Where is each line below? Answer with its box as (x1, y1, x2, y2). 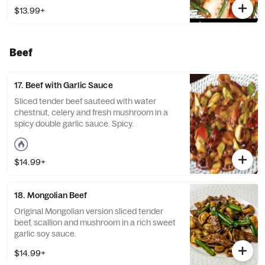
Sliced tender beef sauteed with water (14, 96, 156, 106)
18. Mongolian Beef (14, 190, 88, 201)
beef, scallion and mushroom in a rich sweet (14, 217, 176, 228)
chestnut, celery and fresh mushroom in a (14, 107, 168, 118)
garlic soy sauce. (14, 228, 76, 239)
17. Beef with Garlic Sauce (14, 80, 113, 91)
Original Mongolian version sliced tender (14, 206, 163, 216)
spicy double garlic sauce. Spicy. (14, 118, 134, 129)
